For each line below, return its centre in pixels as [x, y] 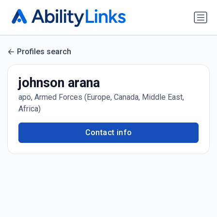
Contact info [108, 133]
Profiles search [44, 51]
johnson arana [59, 83]
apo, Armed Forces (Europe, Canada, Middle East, [101, 97]
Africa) [29, 109]
